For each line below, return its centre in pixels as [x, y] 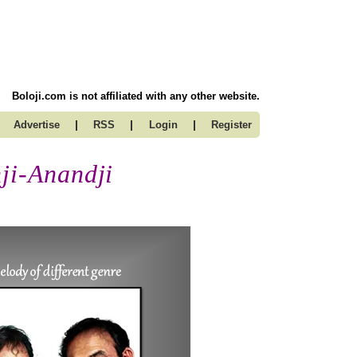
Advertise [36, 125]
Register [231, 125]
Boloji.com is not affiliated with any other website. [136, 96]
